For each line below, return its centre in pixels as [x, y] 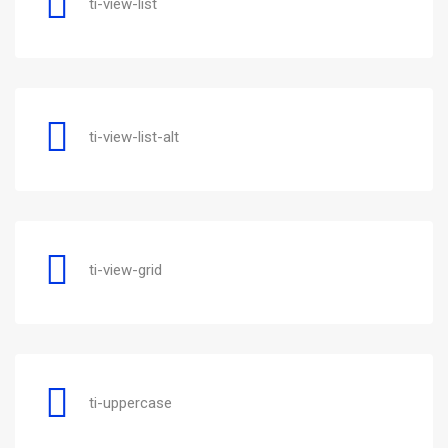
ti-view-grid [125, 269]
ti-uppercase [130, 402]
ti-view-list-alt [134, 136]
